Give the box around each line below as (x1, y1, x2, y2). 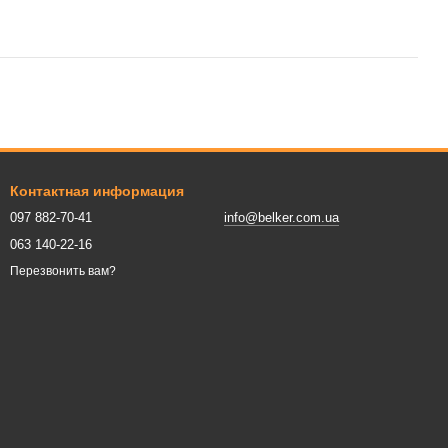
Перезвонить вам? (10, 264, 116, 279)
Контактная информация (10, 183, 184, 199)
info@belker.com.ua (224, 210, 339, 225)
